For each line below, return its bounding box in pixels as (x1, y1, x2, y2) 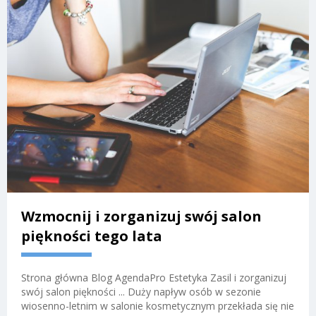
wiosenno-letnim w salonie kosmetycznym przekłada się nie (21, 299, 294, 313)
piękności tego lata (21, 226, 162, 246)
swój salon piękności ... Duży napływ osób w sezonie (21, 285, 261, 299)
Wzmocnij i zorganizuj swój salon (21, 207, 262, 226)
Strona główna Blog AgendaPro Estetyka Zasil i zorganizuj (21, 271, 286, 285)
